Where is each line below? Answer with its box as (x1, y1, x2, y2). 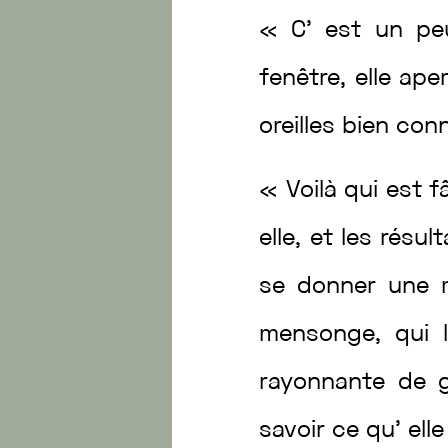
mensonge (259, 324, 376, 346)
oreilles (259, 116, 343, 138)
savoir (259, 420, 333, 442)
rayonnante (259, 372, 398, 394)
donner (297, 276, 388, 298)
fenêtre (259, 68, 341, 90)
